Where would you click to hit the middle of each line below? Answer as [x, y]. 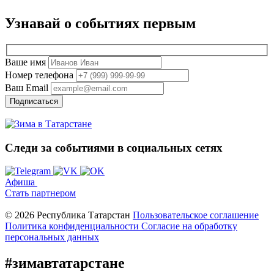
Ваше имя [25, 62]
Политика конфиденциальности [73, 226]
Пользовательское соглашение [196, 215]
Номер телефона [39, 75]
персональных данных [52, 237]
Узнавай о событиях [72, 24]
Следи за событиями [60, 147]
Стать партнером [40, 193]
